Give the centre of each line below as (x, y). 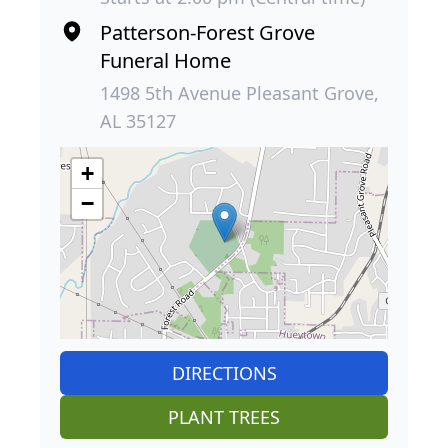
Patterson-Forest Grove (207, 32)
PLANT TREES (224, 416)
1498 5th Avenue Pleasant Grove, (239, 92)
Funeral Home (165, 60)
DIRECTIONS (224, 372)
